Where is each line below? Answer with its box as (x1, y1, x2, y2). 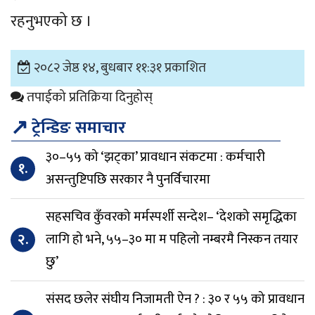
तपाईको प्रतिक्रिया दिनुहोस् (24, 86, 153, 108)
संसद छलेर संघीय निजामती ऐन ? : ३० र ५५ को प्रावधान (46, 288, 304, 310)
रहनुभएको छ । (11, 8, 92, 34)
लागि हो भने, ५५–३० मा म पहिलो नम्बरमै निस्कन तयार (46, 228, 298, 250)
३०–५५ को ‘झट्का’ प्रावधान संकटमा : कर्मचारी (46, 146, 265, 168)
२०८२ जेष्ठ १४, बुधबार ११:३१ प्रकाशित (34, 56, 206, 79)
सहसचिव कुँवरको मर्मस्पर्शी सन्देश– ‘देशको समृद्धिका (46, 205, 297, 228)
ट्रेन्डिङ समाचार (32, 113, 126, 142)
